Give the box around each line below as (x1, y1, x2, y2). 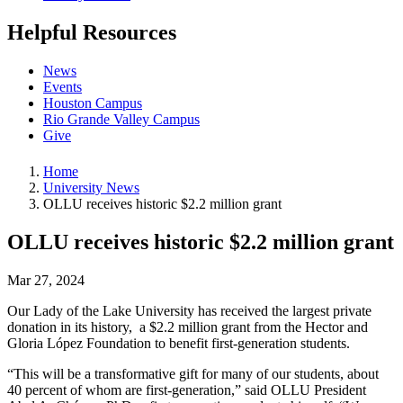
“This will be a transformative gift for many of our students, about (7, 365, 379, 381)
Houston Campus (43, 95, 142, 112)
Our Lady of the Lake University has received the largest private (7, 302, 372, 318)
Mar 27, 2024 (7, 272, 85, 288)
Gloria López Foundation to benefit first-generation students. (7, 335, 350, 351)
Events (43, 79, 82, 95)
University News (43, 179, 139, 195)
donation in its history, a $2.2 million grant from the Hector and (7, 318, 368, 335)
